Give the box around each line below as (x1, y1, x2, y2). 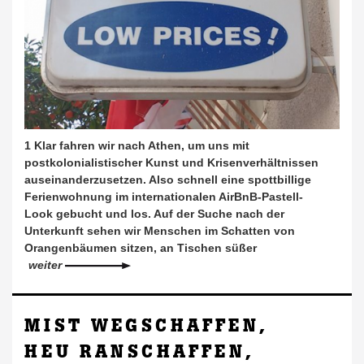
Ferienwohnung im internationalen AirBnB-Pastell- (24, 190, 303, 204)
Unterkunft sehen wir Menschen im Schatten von (24, 224, 295, 238)
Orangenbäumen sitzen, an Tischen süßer (24, 241, 257, 255)
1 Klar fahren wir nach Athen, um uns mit (24, 139, 249, 153)
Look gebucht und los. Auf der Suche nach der (24, 207, 284, 221)
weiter (28, 258, 65, 272)
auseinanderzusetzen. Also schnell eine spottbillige (24, 173, 311, 187)
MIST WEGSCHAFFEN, (24, 314, 268, 337)
